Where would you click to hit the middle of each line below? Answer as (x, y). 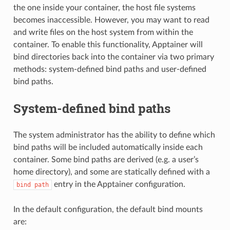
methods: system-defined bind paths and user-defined (110, 70)
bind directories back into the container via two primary (113, 57)
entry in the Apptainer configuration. (118, 185)
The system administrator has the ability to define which (114, 135)
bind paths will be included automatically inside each (108, 148)
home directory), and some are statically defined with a (111, 172)
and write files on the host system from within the (103, 33)
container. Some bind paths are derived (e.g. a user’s (106, 160)
